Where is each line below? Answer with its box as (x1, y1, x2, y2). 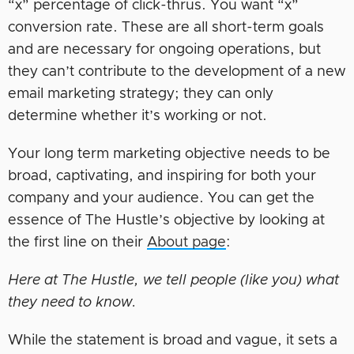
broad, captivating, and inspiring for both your (8, 168, 316, 183)
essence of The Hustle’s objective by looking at (8, 213, 325, 228)
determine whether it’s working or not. (8, 108, 267, 123)
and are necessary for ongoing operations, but (8, 42, 321, 57)
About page (147, 235, 226, 250)
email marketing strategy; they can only (8, 86, 273, 101)
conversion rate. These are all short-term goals (8, 20, 324, 35)
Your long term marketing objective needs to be (8, 146, 330, 161)
